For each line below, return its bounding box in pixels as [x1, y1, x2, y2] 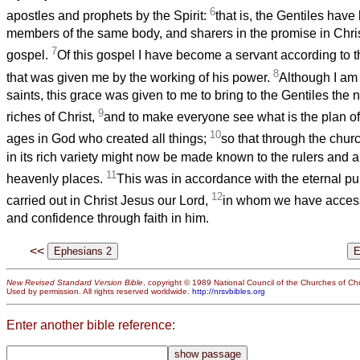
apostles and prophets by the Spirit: [6, 9, 210, 23]
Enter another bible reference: [6, 318, 175, 333]
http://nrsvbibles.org [192, 287, 265, 297]
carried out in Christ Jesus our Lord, [6, 194, 211, 208]
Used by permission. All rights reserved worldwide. [6, 287, 192, 297]
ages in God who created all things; [6, 132, 210, 146]
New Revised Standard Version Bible [6, 278, 143, 288]
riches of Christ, [6, 110, 98, 125]
